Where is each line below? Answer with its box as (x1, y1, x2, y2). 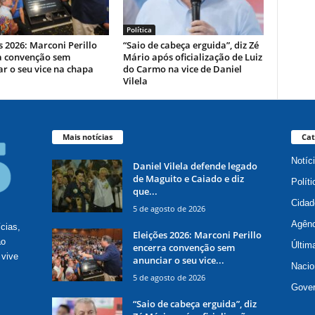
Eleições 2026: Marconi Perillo (132, 228, 262, 241)
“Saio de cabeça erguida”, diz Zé (122, 38, 259, 51)
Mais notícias (62, 131, 112, 142)
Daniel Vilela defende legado (132, 159, 257, 172)
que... (132, 184, 157, 198)
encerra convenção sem (132, 240, 235, 254)
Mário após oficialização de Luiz (122, 50, 262, 63)
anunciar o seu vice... (132, 253, 224, 266)
